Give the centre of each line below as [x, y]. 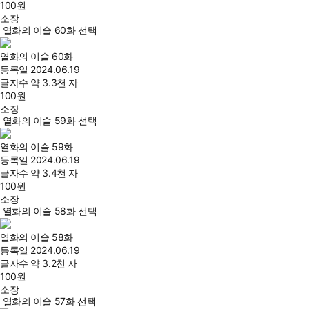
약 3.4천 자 [54, 173]
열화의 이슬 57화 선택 [49, 301]
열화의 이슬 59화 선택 [50, 120]
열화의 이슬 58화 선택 [50, 211]
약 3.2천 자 [54, 263]
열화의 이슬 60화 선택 [50, 30]
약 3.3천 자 [54, 82]
